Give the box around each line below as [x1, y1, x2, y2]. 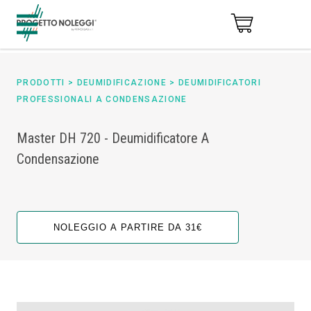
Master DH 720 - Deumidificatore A [17, 130, 209, 146]
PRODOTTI [17, 78, 65, 87]
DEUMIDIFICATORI [178, 78, 261, 87]
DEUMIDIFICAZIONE [76, 78, 167, 87]
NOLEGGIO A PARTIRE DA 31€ [53, 221, 202, 233]
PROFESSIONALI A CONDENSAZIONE [17, 94, 187, 104]
